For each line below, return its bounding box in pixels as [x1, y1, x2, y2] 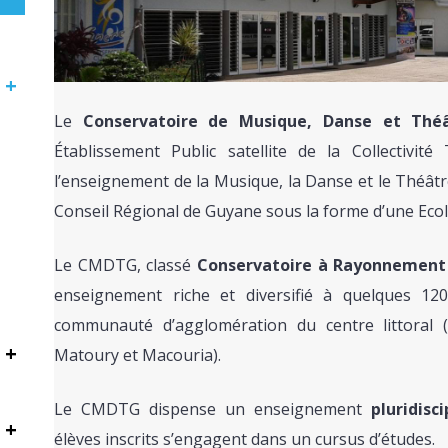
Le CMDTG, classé [54, 254, 197, 277]
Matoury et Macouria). [54, 344, 221, 367]
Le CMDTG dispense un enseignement [54, 398, 371, 421]
